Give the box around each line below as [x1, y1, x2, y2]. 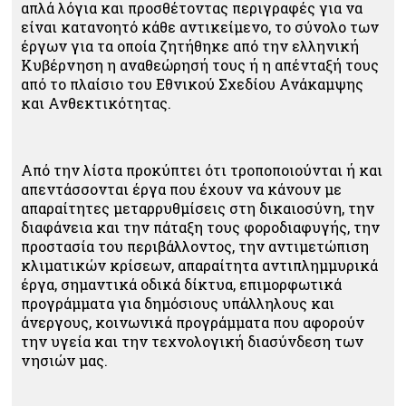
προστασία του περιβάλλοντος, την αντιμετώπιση [21, 237, 369, 256]
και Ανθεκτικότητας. [21, 93, 171, 112]
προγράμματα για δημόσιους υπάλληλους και [21, 294, 334, 313]
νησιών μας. [21, 351, 108, 370]
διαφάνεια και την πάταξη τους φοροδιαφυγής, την [21, 217, 380, 237]
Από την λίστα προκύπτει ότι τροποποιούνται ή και [21, 160, 382, 179]
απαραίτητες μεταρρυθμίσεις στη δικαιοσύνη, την [21, 198, 374, 217]
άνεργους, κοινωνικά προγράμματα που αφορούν [21, 313, 364, 332]
